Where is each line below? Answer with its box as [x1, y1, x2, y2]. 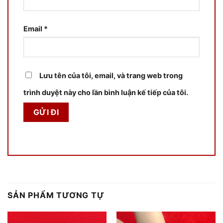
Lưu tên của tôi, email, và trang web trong [39, 71, 183, 80]
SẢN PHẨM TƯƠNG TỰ [7, 190, 105, 200]
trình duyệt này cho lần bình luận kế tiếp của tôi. [23, 88, 188, 97]
